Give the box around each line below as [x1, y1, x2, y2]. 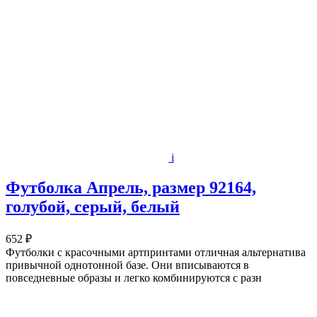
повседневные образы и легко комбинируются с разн [6, 272, 262, 284]
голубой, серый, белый [6, 197, 180, 217]
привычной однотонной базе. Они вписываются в [6, 259, 249, 272]
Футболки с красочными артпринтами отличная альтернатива [6, 246, 306, 259]
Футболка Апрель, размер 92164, [6, 178, 256, 197]
